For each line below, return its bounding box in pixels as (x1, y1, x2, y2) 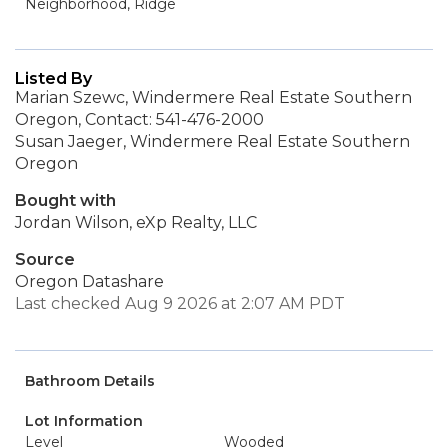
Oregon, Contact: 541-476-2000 (15, 110, 264, 129)
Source (15, 250, 75, 269)
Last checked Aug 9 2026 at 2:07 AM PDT (15, 294, 345, 313)
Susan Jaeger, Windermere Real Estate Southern (15, 132, 410, 151)
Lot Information (25, 412, 143, 430)
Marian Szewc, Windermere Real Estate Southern (15, 88, 412, 107)
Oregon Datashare (15, 272, 164, 291)
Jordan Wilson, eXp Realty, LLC (15, 213, 257, 232)
